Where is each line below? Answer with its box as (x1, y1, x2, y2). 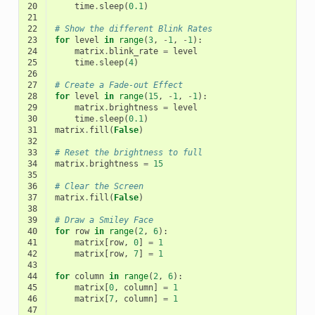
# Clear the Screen (54, 181, 143, 191)
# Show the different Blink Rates (54, 23, 212, 34)
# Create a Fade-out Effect (54, 79, 183, 90)
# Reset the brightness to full (54, 147, 202, 157)
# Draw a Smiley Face (54, 214, 153, 225)
